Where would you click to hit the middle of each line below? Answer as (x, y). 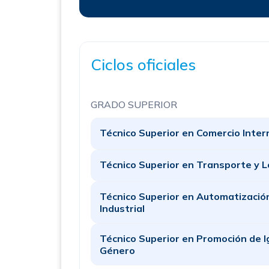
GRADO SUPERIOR (134, 104)
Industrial (122, 208)
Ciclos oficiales (143, 65)
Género (117, 250)
